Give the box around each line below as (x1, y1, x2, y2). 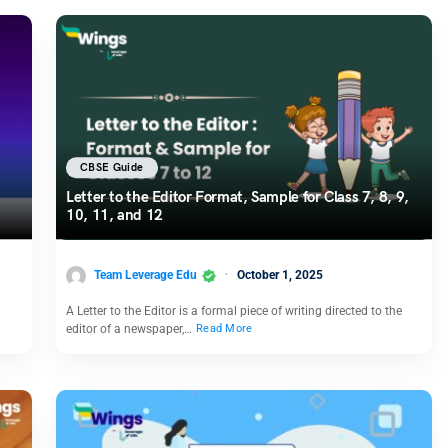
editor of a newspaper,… (66, 321, 195, 336)
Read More (196, 322, 253, 336)
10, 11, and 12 (66, 206, 163, 225)
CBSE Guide (80, 160, 144, 174)
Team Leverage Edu (94, 267, 197, 282)
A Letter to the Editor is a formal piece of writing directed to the (66, 303, 402, 318)
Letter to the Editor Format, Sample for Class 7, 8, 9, (66, 188, 409, 207)
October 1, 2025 (237, 267, 323, 282)
